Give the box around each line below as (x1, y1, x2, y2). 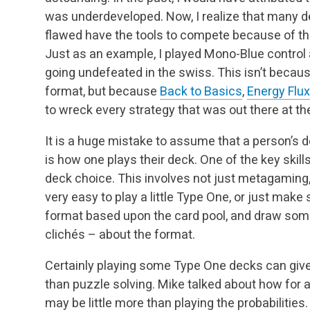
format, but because (45, 84, 160, 99)
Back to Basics (160, 84, 242, 99)
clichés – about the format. (45, 227, 195, 242)
